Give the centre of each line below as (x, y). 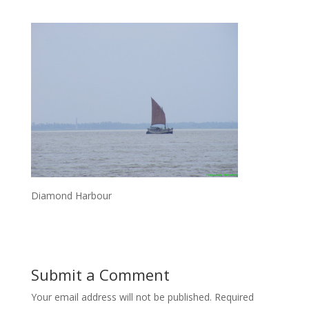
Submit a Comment (100, 274)
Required (234, 297)
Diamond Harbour (71, 195)
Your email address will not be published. (121, 297)
